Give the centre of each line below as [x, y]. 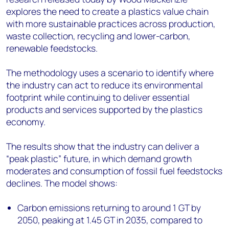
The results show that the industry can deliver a [103, 146]
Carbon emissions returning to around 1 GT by [109, 208]
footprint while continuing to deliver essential [98, 97]
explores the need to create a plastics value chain [107, 11]
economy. [26, 122]
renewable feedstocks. [54, 48]
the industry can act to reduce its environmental [105, 85]
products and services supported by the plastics [104, 109]
